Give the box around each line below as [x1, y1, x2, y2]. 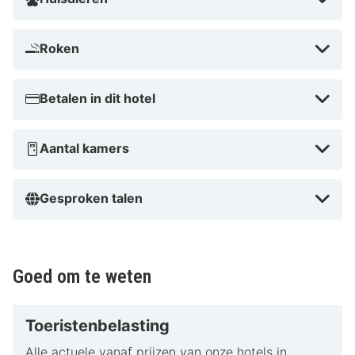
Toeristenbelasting [25, 316, 170, 336]
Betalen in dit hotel [40, 90, 155, 107]
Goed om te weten [13, 265, 151, 288]
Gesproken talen [40, 190, 143, 207]
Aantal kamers [40, 140, 129, 157]
